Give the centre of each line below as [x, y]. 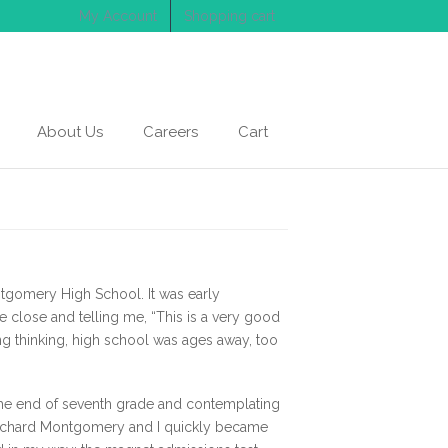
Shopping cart [229, 16]
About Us [70, 132]
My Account [118, 16]
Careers [170, 132]
